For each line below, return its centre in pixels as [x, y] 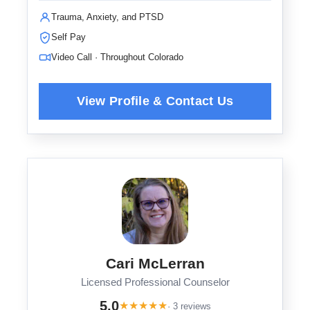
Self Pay [69, 37]
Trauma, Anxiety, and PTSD [107, 17]
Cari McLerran [155, 263]
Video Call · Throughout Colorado [117, 57]
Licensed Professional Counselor [155, 282]
